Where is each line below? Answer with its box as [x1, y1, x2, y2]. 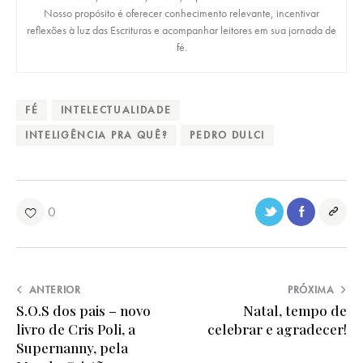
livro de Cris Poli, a [16, 319, 135, 338]
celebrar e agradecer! [207, 319, 347, 338]
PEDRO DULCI [190, 128, 265, 143]
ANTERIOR [28, 282, 81, 297]
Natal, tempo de [243, 301, 347, 319]
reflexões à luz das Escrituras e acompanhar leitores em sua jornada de [27, 23, 336, 38]
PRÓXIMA [288, 282, 335, 297]
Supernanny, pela [16, 338, 128, 357]
